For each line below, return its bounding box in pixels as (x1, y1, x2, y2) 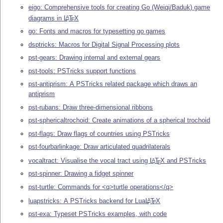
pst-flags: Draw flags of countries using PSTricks (28, 129, 170, 137)
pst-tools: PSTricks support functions (28, 67, 136, 75)
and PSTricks (165, 156, 207, 164)
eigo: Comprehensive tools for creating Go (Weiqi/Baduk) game (28, 3, 211, 11)
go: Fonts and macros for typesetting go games (28, 27, 166, 35)
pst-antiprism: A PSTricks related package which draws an (28, 80, 77, 88)
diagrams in (28, 14, 64, 22)
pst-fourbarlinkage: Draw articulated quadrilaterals (28, 143, 171, 151)
